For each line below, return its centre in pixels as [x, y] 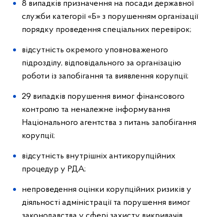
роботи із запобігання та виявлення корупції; [105, 76]
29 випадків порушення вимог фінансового [103, 97]
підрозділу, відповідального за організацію [101, 63]
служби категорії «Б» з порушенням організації [110, 17]
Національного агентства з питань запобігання [109, 123]
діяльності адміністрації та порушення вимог [106, 203]
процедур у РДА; [54, 169]
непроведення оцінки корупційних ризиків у [107, 190]
